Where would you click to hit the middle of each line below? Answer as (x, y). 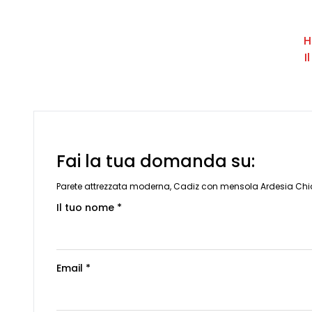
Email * (73, 268)
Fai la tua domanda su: (156, 161)
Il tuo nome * (89, 207)
